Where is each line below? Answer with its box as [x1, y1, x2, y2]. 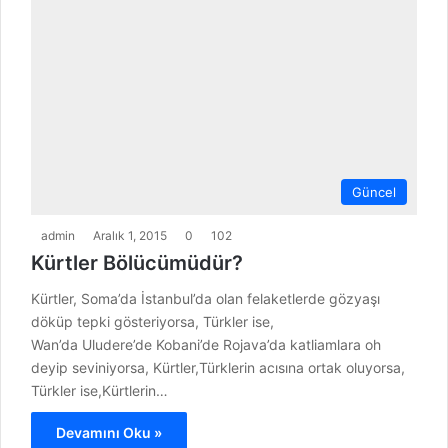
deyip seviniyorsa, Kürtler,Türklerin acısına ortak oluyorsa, [31, 359, 405, 377]
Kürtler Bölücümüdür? [31, 251, 243, 276]
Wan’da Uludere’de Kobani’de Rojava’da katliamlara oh [31, 336, 381, 354]
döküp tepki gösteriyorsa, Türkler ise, [31, 313, 274, 331]
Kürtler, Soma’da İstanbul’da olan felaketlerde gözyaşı [31, 290, 380, 308]
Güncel [352, 184, 396, 201]
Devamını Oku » [56, 424, 162, 442]
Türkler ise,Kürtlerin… [31, 382, 168, 400]
